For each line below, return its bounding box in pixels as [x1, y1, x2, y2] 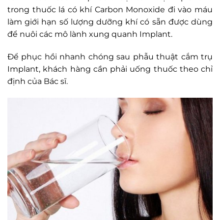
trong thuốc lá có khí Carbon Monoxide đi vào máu [7, 5, 213, 15]
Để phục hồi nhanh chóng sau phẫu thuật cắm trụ [7, 52, 213, 62]
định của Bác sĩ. [7, 77, 68, 86]
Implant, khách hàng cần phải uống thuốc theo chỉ [7, 64, 213, 74]
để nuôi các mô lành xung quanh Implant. [7, 29, 172, 39]
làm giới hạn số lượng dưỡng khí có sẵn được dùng [7, 17, 213, 27]
